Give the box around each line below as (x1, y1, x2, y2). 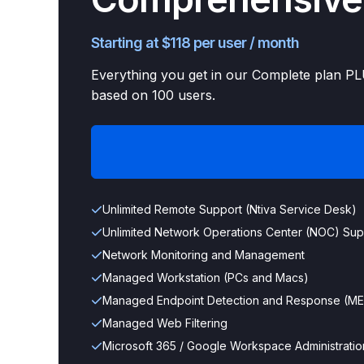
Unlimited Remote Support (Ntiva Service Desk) (102, 202, 357, 216)
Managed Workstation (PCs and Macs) (102, 271, 309, 284)
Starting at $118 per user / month (91, 34, 299, 51)
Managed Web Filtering (102, 316, 227, 330)
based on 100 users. (91, 87, 215, 103)
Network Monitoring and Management (102, 248, 305, 262)
